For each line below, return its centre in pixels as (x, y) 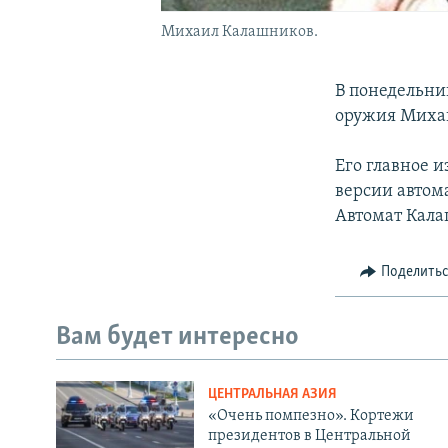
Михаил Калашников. (239, 31)
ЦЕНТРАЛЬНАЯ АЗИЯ (272, 394)
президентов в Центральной (309, 435)
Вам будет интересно (177, 338)
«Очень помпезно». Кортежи (310, 415)
